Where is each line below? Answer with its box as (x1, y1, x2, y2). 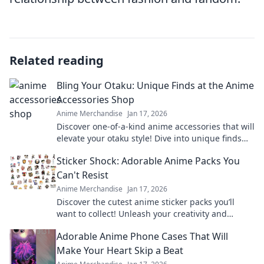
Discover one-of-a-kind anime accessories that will (57, 121, 255, 132)
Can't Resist (57, 169, 108, 181)
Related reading (9, 52, 104, 68)
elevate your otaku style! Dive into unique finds (57, 133, 242, 144)
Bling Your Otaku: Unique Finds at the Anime (57, 79, 254, 92)
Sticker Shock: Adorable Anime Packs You (57, 154, 240, 167)
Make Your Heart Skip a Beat (57, 244, 183, 257)
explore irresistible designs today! (57, 220, 191, 231)
